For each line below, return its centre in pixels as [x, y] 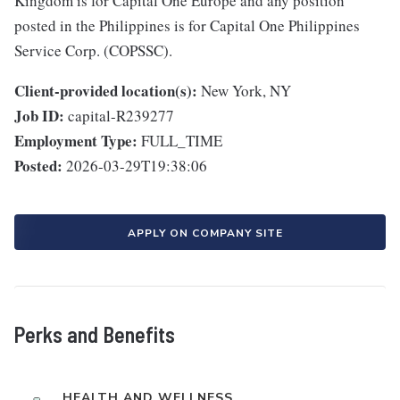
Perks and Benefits [95, 335]
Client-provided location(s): [106, 91]
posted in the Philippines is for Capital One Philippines [187, 26]
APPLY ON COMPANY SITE [205, 233]
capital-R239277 [121, 116]
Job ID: [39, 116]
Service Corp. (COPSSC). [93, 51]
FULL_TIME [182, 141]
